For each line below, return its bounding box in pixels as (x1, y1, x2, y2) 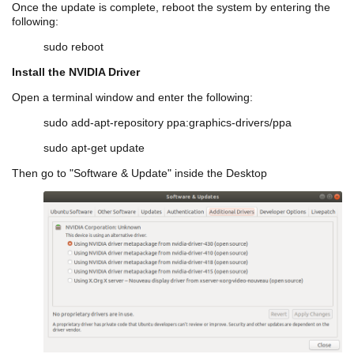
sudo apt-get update (43, 141, 145, 154)
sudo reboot (43, 40, 104, 53)
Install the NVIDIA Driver (12, 65, 140, 78)
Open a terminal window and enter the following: (12, 90, 253, 104)
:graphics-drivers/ (186, 115, 273, 129)
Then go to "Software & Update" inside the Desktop (12, 166, 267, 179)
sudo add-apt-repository (43, 115, 167, 129)
